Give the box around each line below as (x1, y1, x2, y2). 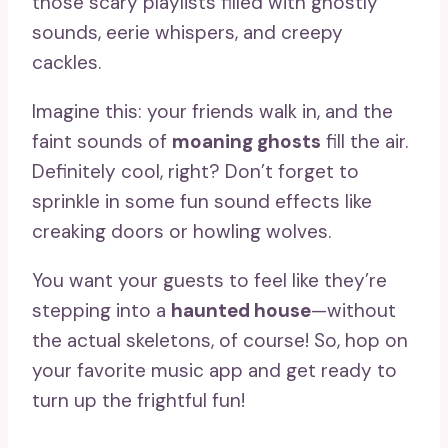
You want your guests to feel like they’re (32, 268, 387, 294)
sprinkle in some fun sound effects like (32, 189, 372, 215)
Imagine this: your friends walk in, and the (32, 99, 393, 125)
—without (311, 298, 396, 324)
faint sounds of (32, 129, 172, 155)
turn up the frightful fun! (32, 388, 245, 414)
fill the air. (321, 129, 408, 155)
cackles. (32, 50, 101, 76)
